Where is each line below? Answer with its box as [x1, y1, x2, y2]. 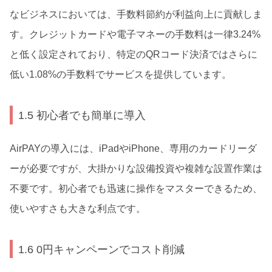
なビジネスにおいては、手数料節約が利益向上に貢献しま [10, 9, 262, 20]
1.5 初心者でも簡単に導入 [18, 108, 146, 121]
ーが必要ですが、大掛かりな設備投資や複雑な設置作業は [10, 163, 262, 174]
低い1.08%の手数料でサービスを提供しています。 [10, 69, 231, 80]
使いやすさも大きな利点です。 [10, 203, 146, 214]
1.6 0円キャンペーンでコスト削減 [18, 242, 185, 256]
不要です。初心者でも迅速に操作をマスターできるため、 [10, 183, 262, 194]
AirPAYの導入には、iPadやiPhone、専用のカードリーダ [10, 143, 257, 154]
